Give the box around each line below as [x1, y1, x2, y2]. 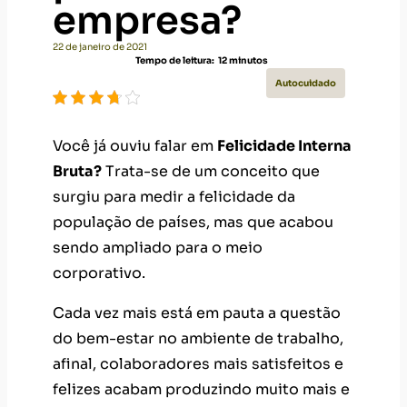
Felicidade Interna [217, 136, 352, 156]
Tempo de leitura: [135, 55, 214, 67]
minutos [227, 55, 268, 67]
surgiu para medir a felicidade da [53, 187, 295, 207]
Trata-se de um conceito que [102, 162, 320, 182]
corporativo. [53, 263, 145, 283]
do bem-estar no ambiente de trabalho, [53, 329, 343, 349]
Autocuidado [275, 77, 336, 90]
